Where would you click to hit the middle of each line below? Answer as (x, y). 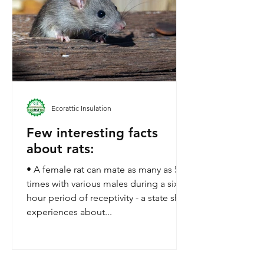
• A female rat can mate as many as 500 (108, 169)
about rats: (60, 149)
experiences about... (69, 212)
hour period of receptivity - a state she (106, 198)
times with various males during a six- (104, 184)
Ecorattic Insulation (81, 108)
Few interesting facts (92, 133)
